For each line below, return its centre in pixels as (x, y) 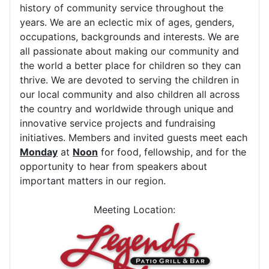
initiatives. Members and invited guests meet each (134, 137)
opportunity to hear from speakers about (113, 166)
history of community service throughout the (122, 8)
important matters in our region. (93, 180)
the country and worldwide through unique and (127, 108)
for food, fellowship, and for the (172, 152)
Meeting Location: (134, 209)
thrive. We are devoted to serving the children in (129, 80)
